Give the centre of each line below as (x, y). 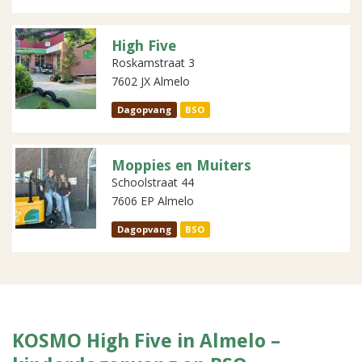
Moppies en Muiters (181, 165)
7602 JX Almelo (151, 81)
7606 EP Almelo (153, 201)
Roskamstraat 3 (153, 63)
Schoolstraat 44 (153, 182)
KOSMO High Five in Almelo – (146, 341)
